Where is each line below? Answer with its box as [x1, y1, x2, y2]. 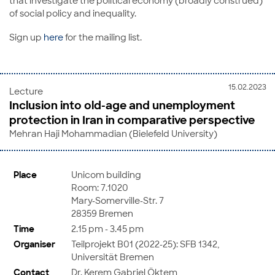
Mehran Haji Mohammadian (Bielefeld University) [9, 128, 217, 139]
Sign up [9, 31, 44, 43]
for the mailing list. [63, 31, 142, 43]
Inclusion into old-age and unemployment [9, 98, 235, 113]
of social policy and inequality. [9, 7, 136, 19]
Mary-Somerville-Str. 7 [71, 194, 164, 206]
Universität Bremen [71, 250, 154, 263]
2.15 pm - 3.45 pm [71, 222, 144, 234]
